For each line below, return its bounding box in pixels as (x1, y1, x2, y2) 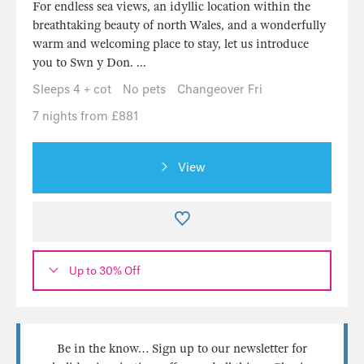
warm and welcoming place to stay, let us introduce (32, 37, 309, 51)
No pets (123, 82, 166, 97)
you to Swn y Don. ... (32, 55, 146, 70)
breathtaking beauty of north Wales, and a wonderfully (32, 18, 326, 32)
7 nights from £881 (32, 109, 138, 123)
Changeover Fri (177, 82, 262, 97)
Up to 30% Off (69, 263, 141, 278)
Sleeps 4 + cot (32, 82, 111, 97)
